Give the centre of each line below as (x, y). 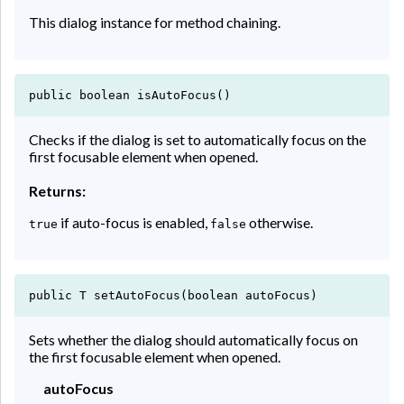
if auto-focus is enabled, (134, 222)
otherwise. (280, 222)
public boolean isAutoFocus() (130, 95)
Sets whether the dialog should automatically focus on (193, 339)
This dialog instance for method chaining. (155, 22)
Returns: (57, 190)
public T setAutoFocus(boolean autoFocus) (173, 295)
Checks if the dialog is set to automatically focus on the (197, 139)
